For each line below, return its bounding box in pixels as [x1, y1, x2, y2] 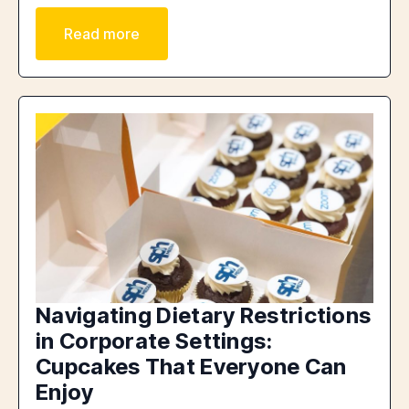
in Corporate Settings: [36, 328, 273, 355]
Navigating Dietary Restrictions [36, 302, 372, 330]
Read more [64, 25, 140, 44]
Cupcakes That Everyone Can [36, 353, 347, 381]
